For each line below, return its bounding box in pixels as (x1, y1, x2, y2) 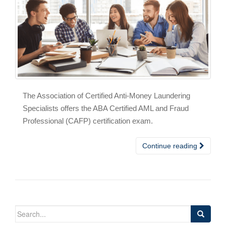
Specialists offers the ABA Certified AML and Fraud (23, 103, 189, 112)
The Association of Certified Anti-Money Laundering (23, 91, 190, 100)
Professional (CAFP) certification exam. (23, 116, 153, 125)
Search (15, 205, 37, 215)
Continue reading (142, 141, 199, 150)
